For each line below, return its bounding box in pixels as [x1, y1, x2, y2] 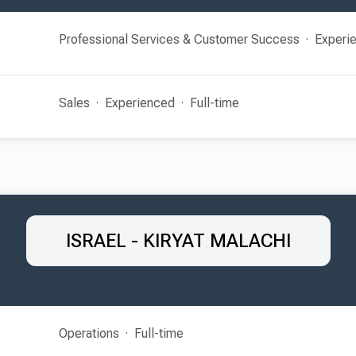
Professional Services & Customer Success [59, 32, 300, 47]
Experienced [105, 95, 175, 110]
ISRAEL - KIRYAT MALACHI [65, 230, 291, 252]
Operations [59, 326, 119, 341]
